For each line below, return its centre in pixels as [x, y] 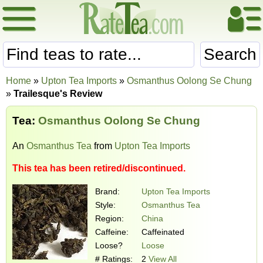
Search [230, 54]
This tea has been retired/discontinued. [99, 168]
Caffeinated [163, 232]
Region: [109, 218]
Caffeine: [112, 232]
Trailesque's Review [58, 94]
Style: [105, 205]
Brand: [107, 191]
